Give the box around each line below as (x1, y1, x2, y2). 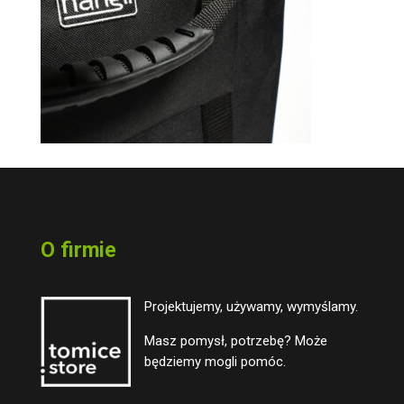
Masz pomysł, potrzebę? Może (143, 333, 327, 349)
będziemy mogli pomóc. (143, 353, 286, 370)
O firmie (40, 238, 116, 262)
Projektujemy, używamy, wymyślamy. (143, 298, 358, 315)
